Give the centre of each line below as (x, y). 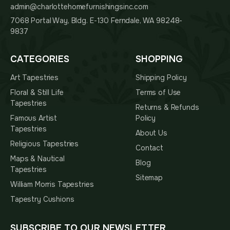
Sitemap (149, 178)
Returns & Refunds (167, 108)
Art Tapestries (35, 78)
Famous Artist (34, 118)
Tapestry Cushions (42, 199)
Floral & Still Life (37, 93)
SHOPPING (159, 59)
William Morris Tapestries (52, 185)
